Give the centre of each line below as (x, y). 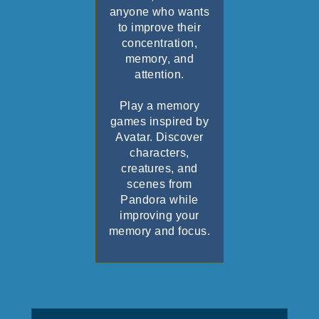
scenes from (159, 184)
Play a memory (159, 105)
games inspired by (159, 121)
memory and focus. (159, 231)
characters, (159, 152)
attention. (159, 74)
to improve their (159, 27)
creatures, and (159, 168)
